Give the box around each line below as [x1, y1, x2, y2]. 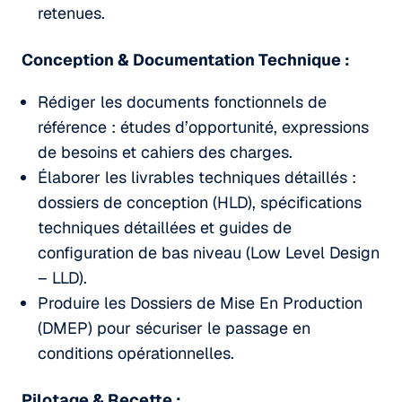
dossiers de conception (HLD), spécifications [38, 191, 362, 213]
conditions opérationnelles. [38, 342, 234, 363]
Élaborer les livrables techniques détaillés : [38, 166, 356, 188]
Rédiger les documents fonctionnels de [38, 91, 327, 112]
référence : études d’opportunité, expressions [38, 116, 369, 137]
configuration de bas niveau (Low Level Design [38, 241, 380, 263]
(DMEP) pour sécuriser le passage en [38, 317, 310, 338]
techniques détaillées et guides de [38, 216, 292, 238]
